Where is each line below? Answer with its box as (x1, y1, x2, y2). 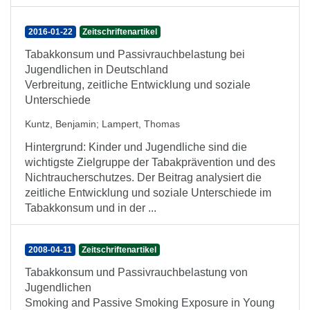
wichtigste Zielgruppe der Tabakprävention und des (25, 156, 275, 168)
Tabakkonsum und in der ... (25, 202, 156, 214)
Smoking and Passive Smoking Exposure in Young (25, 297, 275, 309)
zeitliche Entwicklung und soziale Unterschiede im (25, 187, 271, 199)
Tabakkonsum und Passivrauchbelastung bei (25, 48, 245, 60)
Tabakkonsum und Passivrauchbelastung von (25, 266, 248, 278)
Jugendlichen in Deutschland (25, 64, 168, 75)
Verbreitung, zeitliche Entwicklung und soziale (25, 79, 250, 91)
